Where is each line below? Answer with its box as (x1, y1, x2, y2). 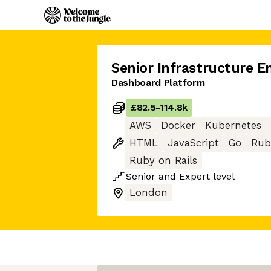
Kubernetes (205, 120, 261, 131)
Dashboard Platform (111, 77, 205, 88)
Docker (161, 120, 195, 131)
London (129, 187, 168, 198)
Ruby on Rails (129, 155, 197, 166)
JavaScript (168, 137, 219, 149)
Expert (179, 171, 210, 182)
